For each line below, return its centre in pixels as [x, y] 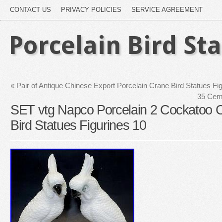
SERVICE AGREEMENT [167, 10]
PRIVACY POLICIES [91, 10]
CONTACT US [30, 10]
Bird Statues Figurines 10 [78, 125]
